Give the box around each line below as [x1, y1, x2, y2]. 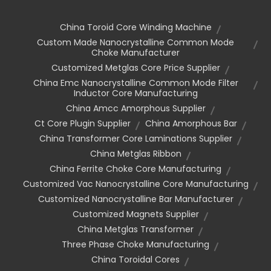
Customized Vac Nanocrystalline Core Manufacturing [22, 178, 249, 191]
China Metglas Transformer [77, 223, 194, 236]
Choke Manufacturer [91, 47, 180, 59]
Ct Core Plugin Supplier [34, 117, 131, 130]
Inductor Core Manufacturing [73, 87, 198, 100]
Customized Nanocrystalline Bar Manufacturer [38, 193, 233, 206]
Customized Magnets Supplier [72, 208, 199, 221]
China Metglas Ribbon [90, 148, 181, 160]
